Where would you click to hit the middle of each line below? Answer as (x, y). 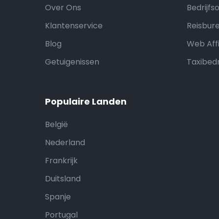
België (56, 124)
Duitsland (63, 179)
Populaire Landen (86, 101)
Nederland (65, 142)
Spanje (58, 197)
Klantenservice (74, 26)
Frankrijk (61, 161)
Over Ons (63, 8)
